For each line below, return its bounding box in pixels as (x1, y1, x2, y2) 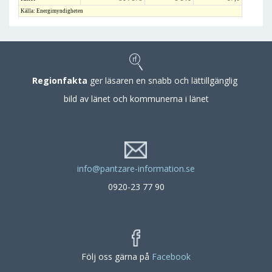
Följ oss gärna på (81, 251, 152, 262)
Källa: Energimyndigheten (21, 8, 83, 14)
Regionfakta (32, 75, 87, 86)
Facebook (152, 251, 191, 262)
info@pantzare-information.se (77, 163, 195, 174)
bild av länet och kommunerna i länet (63, 93, 209, 104)
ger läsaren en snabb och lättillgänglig (87, 75, 240, 86)
